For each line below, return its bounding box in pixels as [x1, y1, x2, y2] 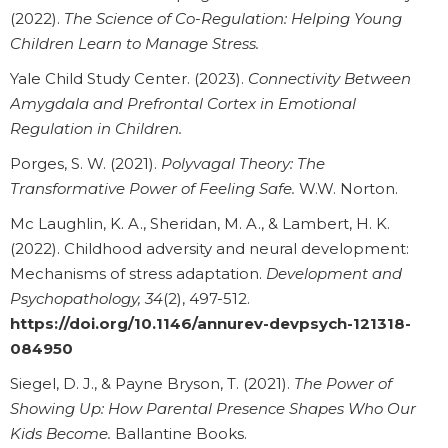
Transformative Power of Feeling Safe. [10, 179, 295, 199]
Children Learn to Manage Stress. [10, 34, 259, 54]
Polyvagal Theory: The [161, 154, 325, 174]
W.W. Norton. [295, 179, 398, 199]
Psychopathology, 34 [10, 289, 163, 309]
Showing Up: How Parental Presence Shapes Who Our [10, 399, 416, 419]
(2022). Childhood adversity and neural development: [10, 239, 409, 259]
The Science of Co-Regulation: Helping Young [64, 9, 402, 29]
